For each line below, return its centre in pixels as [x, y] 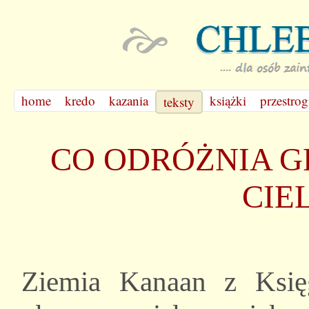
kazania [129, 100]
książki [228, 100]
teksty [179, 102]
